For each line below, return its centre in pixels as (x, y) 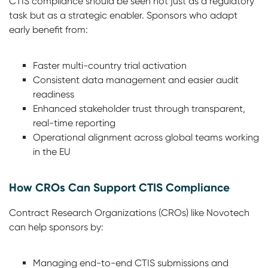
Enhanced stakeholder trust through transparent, (139, 109)
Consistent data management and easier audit (136, 80)
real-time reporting (74, 123)
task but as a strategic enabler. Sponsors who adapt (123, 15)
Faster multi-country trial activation (110, 66)
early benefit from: (48, 30)
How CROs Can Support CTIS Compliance (119, 187)
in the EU (52, 152)
